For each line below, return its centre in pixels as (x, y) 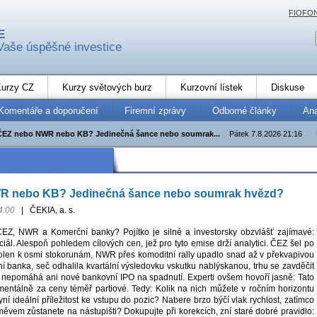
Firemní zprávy (155, 110)
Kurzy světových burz (107, 87)
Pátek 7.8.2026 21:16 (265, 133)
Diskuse (288, 87)
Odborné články (244, 110)
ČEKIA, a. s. (51, 211)
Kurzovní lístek (212, 87)
